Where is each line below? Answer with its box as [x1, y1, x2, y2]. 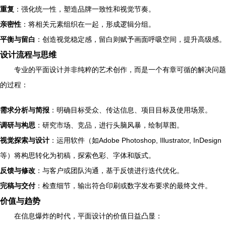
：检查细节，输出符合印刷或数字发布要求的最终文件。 [35, 182, 212, 190]
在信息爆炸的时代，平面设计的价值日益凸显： [14, 212, 162, 220]
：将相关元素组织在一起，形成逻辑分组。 [21, 20, 155, 28]
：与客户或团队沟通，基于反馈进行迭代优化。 [35, 166, 184, 175]
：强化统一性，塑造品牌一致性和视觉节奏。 [14, 5, 155, 13]
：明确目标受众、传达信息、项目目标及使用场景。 [49, 106, 212, 114]
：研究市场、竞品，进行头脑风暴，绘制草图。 [35, 121, 184, 129]
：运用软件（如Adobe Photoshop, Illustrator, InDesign [49, 136, 221, 144]
